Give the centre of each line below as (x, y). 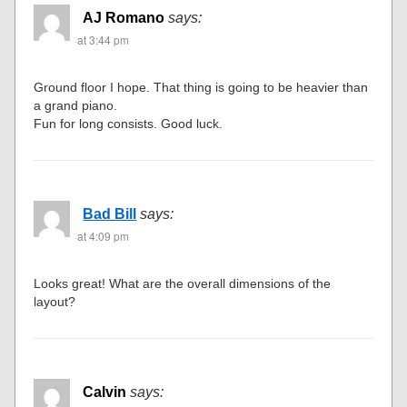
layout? (55, 302)
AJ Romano (124, 18)
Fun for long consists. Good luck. (129, 124)
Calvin (105, 392)
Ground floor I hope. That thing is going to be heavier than (201, 88)
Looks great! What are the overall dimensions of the (183, 284)
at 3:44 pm (104, 40)
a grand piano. (76, 106)
